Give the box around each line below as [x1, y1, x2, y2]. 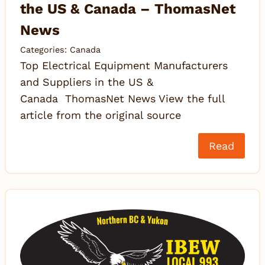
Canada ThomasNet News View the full [20, 92, 225, 105]
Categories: [20, 45, 70, 55]
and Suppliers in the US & [20, 76, 153, 89]
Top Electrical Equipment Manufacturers [20, 59, 228, 72]
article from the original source [20, 109, 181, 122]
